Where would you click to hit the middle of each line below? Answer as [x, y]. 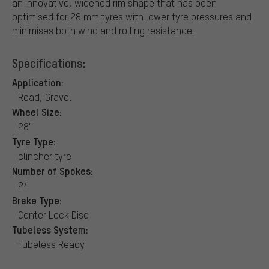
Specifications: [49, 63]
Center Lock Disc [53, 214]
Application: [38, 82]
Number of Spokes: [53, 170]
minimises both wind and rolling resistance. [103, 30]
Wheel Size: [37, 111]
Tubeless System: [50, 229]
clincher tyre [45, 156]
